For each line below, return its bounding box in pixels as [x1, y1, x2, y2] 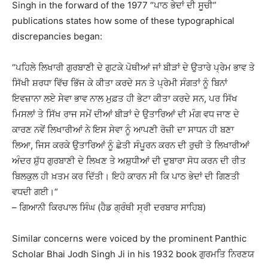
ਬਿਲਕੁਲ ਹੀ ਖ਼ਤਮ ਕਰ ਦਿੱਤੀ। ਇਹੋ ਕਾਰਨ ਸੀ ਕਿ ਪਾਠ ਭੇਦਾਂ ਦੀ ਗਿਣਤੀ [12, 170, 240, 182]
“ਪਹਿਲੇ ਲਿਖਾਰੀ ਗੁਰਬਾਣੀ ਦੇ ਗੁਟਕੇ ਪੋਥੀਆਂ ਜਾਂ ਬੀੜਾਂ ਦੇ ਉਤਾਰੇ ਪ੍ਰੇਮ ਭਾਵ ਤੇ [12, 61, 255, 73]
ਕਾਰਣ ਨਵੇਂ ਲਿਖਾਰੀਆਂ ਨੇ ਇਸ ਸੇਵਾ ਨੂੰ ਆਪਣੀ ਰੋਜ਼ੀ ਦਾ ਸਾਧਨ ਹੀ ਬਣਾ [12, 123, 234, 135]
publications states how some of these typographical [12, 14, 234, 26]
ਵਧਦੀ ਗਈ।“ [12, 185, 58, 197]
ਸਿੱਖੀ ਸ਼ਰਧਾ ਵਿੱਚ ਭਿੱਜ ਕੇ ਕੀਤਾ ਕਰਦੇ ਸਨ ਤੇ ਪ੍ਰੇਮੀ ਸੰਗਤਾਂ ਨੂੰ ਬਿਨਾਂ [12, 77, 227, 89]
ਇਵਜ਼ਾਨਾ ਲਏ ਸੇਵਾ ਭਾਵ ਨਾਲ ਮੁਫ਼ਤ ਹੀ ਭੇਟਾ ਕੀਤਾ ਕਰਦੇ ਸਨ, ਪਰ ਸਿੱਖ [12, 92, 237, 104]
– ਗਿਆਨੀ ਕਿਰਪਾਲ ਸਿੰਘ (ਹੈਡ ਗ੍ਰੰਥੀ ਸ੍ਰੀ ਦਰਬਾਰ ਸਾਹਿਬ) [12, 201, 206, 213]
